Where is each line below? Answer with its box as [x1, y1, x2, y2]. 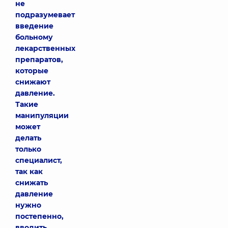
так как [15, 167, 43, 176]
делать [15, 133, 41, 142]
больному [15, 33, 53, 42]
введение [15, 21, 53, 31]
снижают [15, 77, 50, 87]
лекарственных [15, 44, 75, 53]
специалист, [15, 156, 62, 165]
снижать [15, 178, 48, 187]
